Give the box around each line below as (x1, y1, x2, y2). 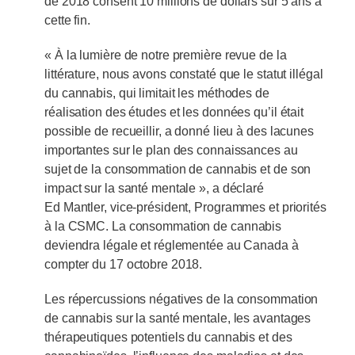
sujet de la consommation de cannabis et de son (44, 162, 311, 177)
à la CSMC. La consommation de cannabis (44, 219, 282, 234)
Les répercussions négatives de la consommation (44, 292, 319, 307)
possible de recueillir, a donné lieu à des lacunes (44, 124, 314, 139)
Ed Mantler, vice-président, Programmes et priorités (44, 200, 326, 215)
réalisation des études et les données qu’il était (44, 105, 304, 120)
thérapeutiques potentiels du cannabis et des (44, 330, 292, 345)
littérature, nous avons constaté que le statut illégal (44, 67, 323, 82)
